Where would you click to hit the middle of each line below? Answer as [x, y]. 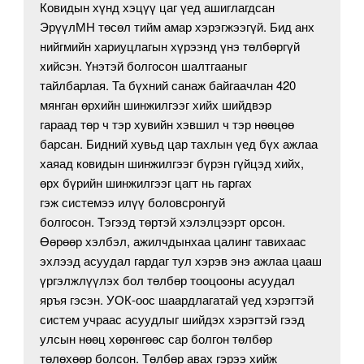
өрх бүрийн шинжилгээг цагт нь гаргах [146, 183]
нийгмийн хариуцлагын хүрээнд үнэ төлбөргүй [170, 46]
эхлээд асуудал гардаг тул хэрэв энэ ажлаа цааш [181, 261]
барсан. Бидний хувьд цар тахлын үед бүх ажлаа [179, 144]
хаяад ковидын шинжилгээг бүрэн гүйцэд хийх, [172, 163]
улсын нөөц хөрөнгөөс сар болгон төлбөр [156, 339]
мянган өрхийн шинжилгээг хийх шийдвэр [156, 105]
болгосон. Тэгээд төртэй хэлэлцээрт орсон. [163, 222]
